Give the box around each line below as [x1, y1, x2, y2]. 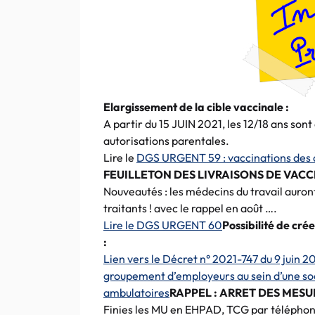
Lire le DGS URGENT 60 [103, 218, 222, 232]
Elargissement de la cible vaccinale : [103, 100, 289, 114]
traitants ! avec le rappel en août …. [103, 201, 277, 215]
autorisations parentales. [103, 134, 229, 148]
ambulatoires [103, 285, 169, 300]
